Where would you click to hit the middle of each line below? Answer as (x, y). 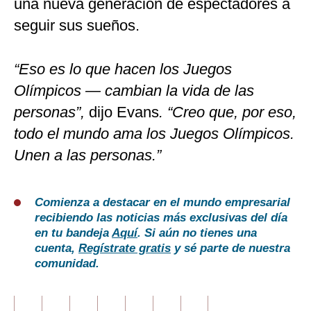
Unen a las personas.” (87, 155)
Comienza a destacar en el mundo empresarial (162, 203)
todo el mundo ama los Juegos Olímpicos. (154, 134)
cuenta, (57, 249)
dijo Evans (122, 112)
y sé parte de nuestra (230, 249)
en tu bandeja (73, 233)
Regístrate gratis (125, 249)
